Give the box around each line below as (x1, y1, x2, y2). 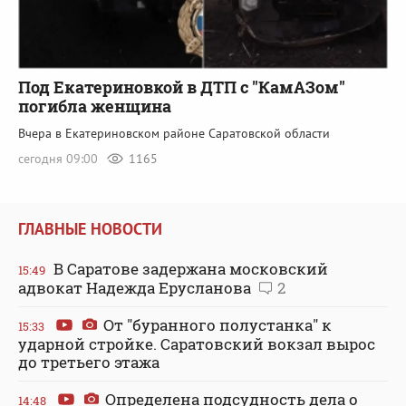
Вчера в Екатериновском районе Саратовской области (18, 124, 330, 141)
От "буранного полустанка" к (100, 314, 332, 336)
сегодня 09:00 (18, 150, 101, 167)
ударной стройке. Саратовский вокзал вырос (18, 333, 375, 355)
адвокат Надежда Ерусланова (18, 277, 255, 299)
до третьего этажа (18, 352, 159, 373)
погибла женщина (18, 94, 171, 117)
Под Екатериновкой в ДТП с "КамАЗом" (18, 75, 345, 98)
